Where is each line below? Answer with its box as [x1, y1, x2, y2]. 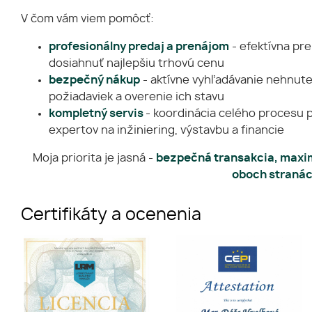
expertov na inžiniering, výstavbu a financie [49, 125, 284, 136]
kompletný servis [49, 108, 146, 119]
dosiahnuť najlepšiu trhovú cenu [49, 58, 224, 69]
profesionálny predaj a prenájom [49, 41, 229, 52]
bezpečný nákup [49, 75, 140, 86]
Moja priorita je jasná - [29, 153, 156, 164]
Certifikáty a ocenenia [21, 207, 201, 224]
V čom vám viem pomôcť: [21, 13, 154, 24]
